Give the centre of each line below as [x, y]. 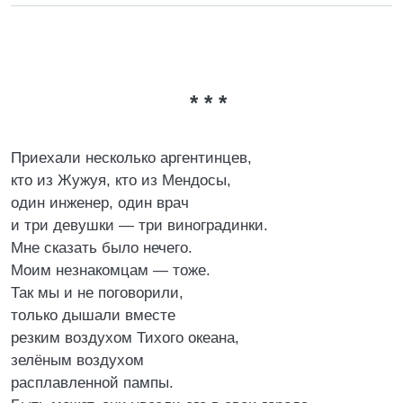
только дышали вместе [93, 315]
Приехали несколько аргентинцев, [131, 158]
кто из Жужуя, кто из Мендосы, [121, 180]
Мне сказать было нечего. [102, 248]
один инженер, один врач [100, 203]
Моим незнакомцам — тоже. [111, 270]
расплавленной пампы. [92, 383]
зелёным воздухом [77, 360]
